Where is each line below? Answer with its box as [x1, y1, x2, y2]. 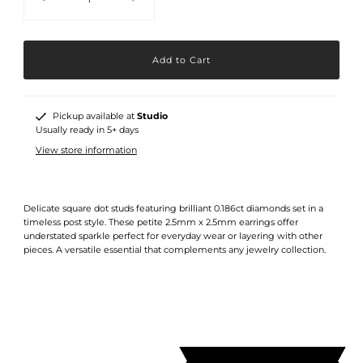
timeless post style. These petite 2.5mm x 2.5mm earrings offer [23, 216, 298, 228]
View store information [35, 144, 137, 156]
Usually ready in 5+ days [35, 124, 139, 136]
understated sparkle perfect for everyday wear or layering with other [23, 230, 322, 242]
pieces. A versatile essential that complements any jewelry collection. [23, 244, 326, 256]
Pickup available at [52, 110, 137, 122]
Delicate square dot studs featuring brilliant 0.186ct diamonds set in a [23, 203, 323, 215]
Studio [136, 110, 168, 122]
